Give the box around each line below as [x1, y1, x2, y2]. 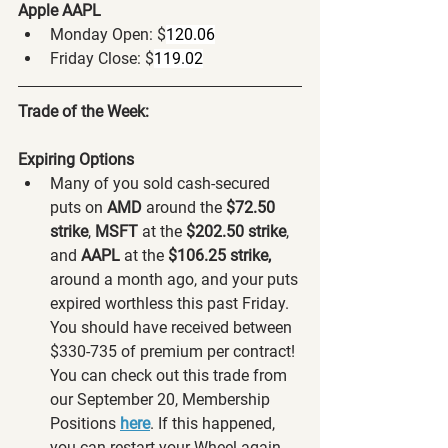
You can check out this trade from [50, 365, 291, 385]
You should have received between [50, 317, 296, 337]
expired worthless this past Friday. [50, 293, 293, 313]
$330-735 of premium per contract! [50, 341, 299, 361]
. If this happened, [150, 413, 279, 433]
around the [146, 197, 226, 217]
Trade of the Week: [18, 101, 149, 121]
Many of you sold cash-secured [50, 173, 274, 193]
